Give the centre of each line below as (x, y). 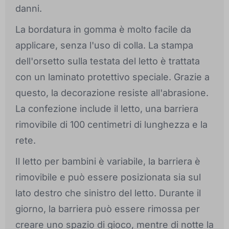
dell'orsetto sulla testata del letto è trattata (108, 61)
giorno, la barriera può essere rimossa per (108, 209)
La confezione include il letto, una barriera (107, 109)
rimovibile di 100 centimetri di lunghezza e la (111, 125)
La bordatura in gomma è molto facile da (103, 30)
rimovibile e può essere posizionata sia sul (108, 177)
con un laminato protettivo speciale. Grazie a (112, 77)
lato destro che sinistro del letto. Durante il (108, 193)
